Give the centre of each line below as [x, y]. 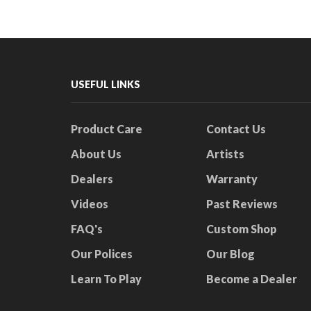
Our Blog [230, 254]
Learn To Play [106, 279]
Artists [225, 154]
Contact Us [236, 129]
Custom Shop [242, 229]
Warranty [232, 179]
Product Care [107, 129]
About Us [96, 154]
